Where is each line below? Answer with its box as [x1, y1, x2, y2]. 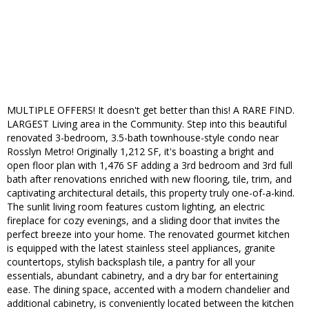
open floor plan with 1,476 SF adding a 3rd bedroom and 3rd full [7, 159, 292, 172]
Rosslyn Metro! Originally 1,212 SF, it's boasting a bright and [7, 145, 274, 159]
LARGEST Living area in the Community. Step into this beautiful [7, 117, 287, 131]
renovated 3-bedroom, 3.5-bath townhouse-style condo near [7, 131, 279, 145]
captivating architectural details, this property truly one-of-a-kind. [7, 186, 295, 200]
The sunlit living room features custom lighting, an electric [7, 200, 265, 214]
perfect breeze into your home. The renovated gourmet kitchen [7, 228, 290, 241]
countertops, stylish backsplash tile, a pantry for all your [7, 255, 255, 269]
